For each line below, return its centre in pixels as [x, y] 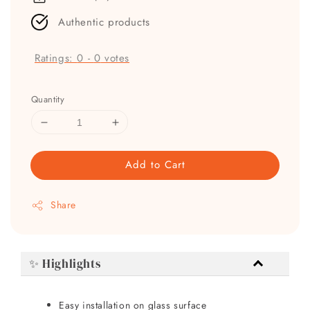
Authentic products [104, 22]
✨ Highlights [65, 264]
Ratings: [56, 58]
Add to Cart [155, 165]
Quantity [48, 100]
